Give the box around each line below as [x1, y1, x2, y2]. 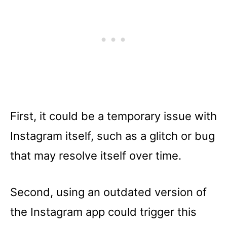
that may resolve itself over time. [10, 148, 181, 162]
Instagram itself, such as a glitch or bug [10, 129, 215, 142]
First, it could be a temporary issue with [10, 109, 217, 123]
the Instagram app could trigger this [10, 205, 197, 218]
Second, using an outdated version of [10, 185, 207, 199]
